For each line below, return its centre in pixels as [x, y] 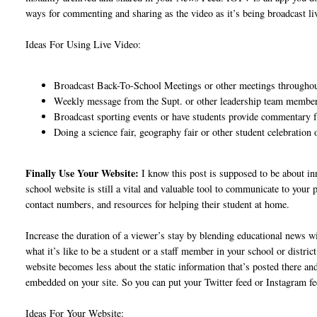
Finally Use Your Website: [82, 173]
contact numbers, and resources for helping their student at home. [158, 204]
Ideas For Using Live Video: [83, 44]
